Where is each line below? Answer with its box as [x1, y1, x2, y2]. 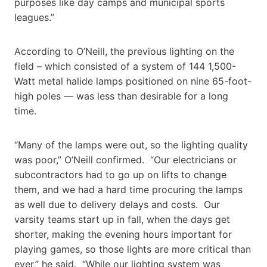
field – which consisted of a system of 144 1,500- [14, 60, 236, 72]
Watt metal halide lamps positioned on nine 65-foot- [14, 74, 252, 87]
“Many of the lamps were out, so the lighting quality [14, 138, 248, 151]
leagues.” [14, 11, 54, 23]
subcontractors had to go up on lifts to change [14, 168, 226, 181]
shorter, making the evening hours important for [14, 228, 232, 240]
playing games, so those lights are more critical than [14, 243, 251, 255]
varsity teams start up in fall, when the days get [14, 213, 230, 225]
